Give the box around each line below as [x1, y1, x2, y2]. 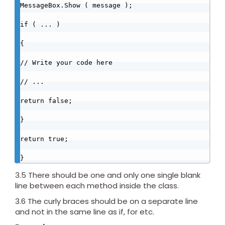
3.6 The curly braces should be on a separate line [15, 196, 198, 207]
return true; [20, 135, 68, 143]
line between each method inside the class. [15, 180, 179, 191]
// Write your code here [20, 59, 113, 67]
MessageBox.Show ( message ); [20, 2, 133, 10]
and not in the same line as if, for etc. [15, 206, 154, 217]
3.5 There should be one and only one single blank [15, 170, 200, 181]
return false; [20, 97, 72, 105]
